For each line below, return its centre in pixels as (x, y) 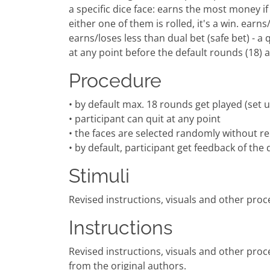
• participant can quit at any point (145, 119)
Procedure (115, 81)
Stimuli (99, 176)
